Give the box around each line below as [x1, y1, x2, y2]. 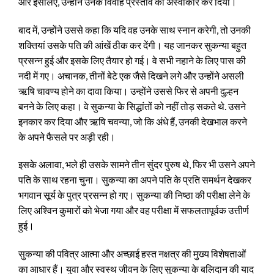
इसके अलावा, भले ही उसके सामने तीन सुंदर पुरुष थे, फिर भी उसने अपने [18, 158, 255, 171]
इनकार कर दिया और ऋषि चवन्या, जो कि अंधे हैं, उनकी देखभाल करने [18, 115, 247, 127]
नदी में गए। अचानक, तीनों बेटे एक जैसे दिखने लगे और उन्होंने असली [18, 69, 244, 81]
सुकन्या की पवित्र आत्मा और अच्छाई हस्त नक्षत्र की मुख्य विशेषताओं [18, 248, 246, 260]
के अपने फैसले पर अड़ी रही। [18, 130, 116, 143]
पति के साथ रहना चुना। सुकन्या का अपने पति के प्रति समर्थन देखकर [18, 174, 251, 186]
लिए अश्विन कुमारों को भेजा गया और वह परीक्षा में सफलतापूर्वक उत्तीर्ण [18, 204, 249, 217]
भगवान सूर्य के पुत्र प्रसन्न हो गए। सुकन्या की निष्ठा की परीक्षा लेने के [18, 189, 250, 201]
